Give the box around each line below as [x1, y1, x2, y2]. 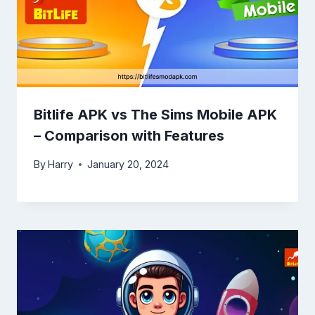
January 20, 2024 [87, 158, 169, 171]
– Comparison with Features [34, 127, 224, 144]
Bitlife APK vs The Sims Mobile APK [34, 105, 277, 123]
